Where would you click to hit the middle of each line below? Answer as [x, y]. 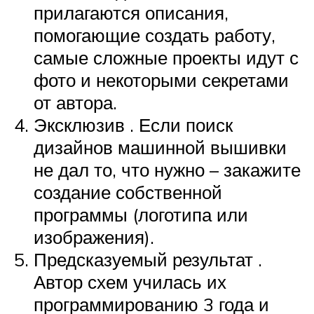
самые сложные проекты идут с [166, 57]
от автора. [75, 102]
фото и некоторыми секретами [161, 80]
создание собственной [128, 192]
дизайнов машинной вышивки [160, 147]
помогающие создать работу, [155, 35]
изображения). [94, 237]
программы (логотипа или [141, 214]
